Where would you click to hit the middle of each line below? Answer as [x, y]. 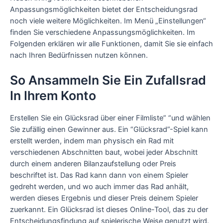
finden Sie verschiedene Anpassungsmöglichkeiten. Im [103, 32]
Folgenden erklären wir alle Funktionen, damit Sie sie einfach [111, 44]
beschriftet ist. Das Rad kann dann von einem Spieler [99, 175]
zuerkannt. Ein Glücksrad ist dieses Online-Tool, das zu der [109, 209]
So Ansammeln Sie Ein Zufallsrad [108, 80]
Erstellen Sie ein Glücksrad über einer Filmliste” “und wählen [110, 118]
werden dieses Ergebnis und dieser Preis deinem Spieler [104, 198]
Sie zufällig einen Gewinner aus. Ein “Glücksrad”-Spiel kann [109, 129]
